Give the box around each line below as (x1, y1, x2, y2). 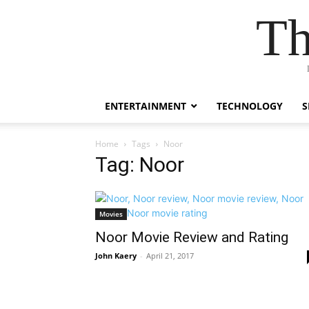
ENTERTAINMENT (105, 99, 186, 112)
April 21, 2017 (146, 250, 194, 261)
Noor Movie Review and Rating (95, 229, 288, 246)
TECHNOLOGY (217, 99, 283, 112)
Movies (99, 209, 123, 219)
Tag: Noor (95, 152, 184, 177)
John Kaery (95, 250, 137, 261)
